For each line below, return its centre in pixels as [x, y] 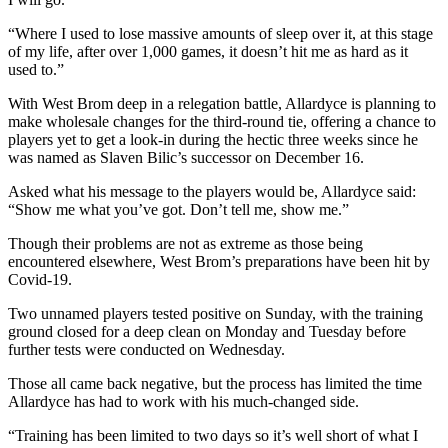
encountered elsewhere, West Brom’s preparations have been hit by [219, 261]
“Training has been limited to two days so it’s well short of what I [213, 435]
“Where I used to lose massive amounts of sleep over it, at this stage [220, 33]
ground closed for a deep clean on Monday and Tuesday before [207, 331]
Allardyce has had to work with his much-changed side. [183, 401]
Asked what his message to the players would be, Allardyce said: [212, 191]
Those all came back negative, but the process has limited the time [215, 383]
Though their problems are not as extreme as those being [185, 243]
